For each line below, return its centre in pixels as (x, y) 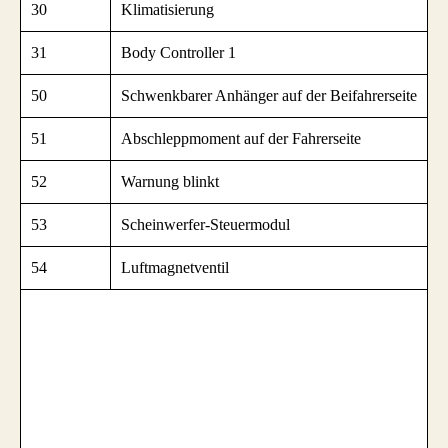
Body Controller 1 (178, 53)
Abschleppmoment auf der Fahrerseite (241, 139)
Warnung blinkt (170, 182)
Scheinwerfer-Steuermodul (205, 225)
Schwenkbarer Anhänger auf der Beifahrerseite (269, 96)
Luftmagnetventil (175, 268)
